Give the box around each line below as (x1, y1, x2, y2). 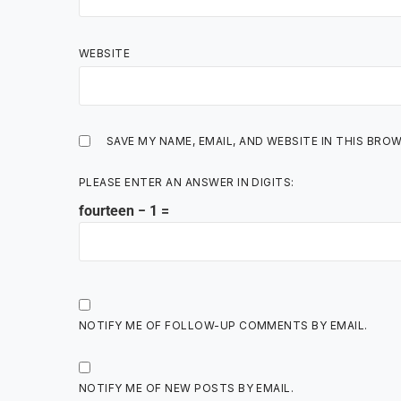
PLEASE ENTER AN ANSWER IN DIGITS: (79, 175, 294, 190)
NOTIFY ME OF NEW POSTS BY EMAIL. (79, 381, 294, 396)
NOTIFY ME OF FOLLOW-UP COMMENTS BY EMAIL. (79, 319, 368, 333)
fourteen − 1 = (79, 202, 169, 220)
